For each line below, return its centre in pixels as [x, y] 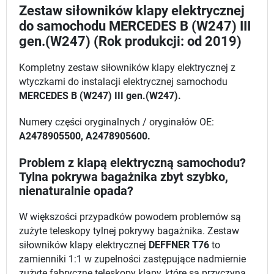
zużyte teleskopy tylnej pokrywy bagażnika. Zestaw [129, 231]
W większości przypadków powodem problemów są [130, 217]
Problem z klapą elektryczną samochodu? [132, 163]
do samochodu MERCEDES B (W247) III [135, 26]
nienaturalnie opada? [76, 191]
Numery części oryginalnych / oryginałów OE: [117, 123]
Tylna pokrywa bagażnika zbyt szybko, [124, 177]
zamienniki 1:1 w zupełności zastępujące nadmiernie [132, 260]
